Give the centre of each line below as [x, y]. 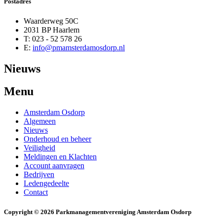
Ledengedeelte [46, 184]
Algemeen [40, 121]
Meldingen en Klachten [60, 157]
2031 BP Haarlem [52, 30]
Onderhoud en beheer [57, 139]
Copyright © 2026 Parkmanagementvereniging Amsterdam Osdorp [98, 212]
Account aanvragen [54, 166]
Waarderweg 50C [52, 21]
